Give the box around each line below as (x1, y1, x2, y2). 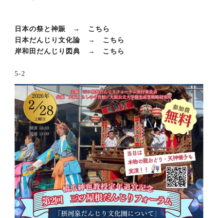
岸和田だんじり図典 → (15, 48, 103, 55)
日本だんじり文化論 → (15, 36, 103, 44)
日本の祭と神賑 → (15, 25, 88, 33)
